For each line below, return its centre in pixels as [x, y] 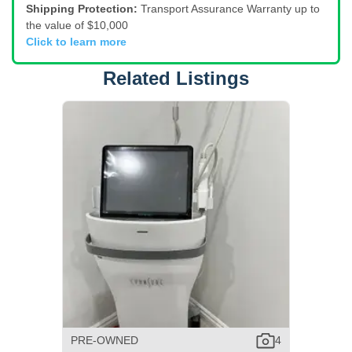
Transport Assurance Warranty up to [230, 8]
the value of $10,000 [77, 25]
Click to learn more [76, 41]
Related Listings [176, 78]
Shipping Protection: [82, 8]
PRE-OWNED [104, 341]
